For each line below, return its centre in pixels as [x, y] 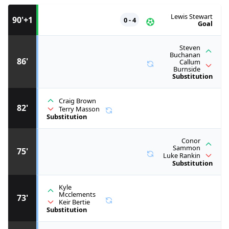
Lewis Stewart [192, 16]
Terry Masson [79, 109]
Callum [190, 62]
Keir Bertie [74, 202]
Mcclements [77, 194]
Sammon [187, 147]
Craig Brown [77, 100]
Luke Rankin [182, 155]
